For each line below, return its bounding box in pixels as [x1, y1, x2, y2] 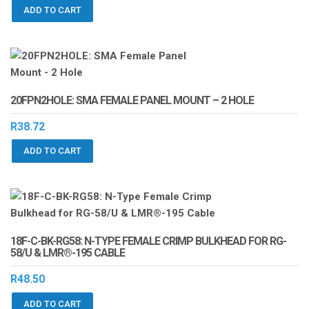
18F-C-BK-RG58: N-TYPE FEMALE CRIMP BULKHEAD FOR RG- [10, 235, 286, 248]
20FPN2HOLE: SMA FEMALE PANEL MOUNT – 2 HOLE [10, 93, 254, 107]
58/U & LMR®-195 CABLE [10, 246, 125, 260]
